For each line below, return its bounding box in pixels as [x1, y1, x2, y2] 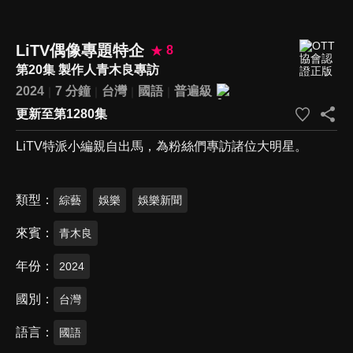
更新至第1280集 [16, 106, 107, 121]
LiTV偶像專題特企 [16, 41, 144, 59]
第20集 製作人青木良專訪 [16, 62, 159, 76]
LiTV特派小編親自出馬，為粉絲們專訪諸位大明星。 [16, 139, 307, 153]
